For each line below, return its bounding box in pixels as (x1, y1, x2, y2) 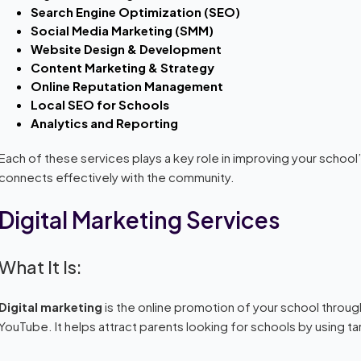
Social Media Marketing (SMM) (31, 22, 214, 38)
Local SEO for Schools (31, 96, 170, 112)
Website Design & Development (31, 40, 222, 56)
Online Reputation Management (31, 77, 224, 93)
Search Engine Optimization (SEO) (31, 3, 241, 19)
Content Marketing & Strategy (31, 59, 215, 75)
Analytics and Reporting (31, 114, 179, 131)
